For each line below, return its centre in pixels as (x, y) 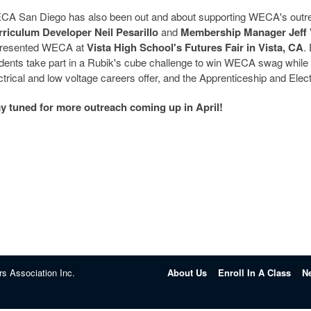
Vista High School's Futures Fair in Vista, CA (195, 47)
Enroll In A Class (254, 272)
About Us (187, 272)
